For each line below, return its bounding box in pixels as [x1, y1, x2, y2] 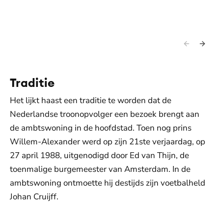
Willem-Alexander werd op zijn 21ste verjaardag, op [10, 136, 205, 147]
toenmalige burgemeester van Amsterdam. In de [10, 163, 191, 175]
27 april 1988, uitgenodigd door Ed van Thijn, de [10, 149, 189, 161]
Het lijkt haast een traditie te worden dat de [10, 94, 171, 106]
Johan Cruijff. [10, 191, 58, 202]
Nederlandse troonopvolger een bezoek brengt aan [10, 108, 199, 120]
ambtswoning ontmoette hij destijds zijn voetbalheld [10, 177, 205, 189]
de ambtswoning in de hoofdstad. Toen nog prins [10, 122, 192, 134]
